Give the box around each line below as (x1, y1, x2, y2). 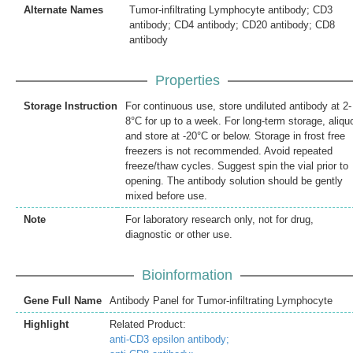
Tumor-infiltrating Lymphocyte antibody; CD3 (129, 3, 333, 16)
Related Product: (110, 318, 186, 330)
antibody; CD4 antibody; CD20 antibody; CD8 (129, 18, 335, 31)
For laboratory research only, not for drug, (125, 213, 314, 225)
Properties (154, 72, 220, 88)
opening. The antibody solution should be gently (125, 174, 343, 187)
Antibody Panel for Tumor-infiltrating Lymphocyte (110, 294, 333, 307)
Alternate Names (24, 3, 103, 16)
